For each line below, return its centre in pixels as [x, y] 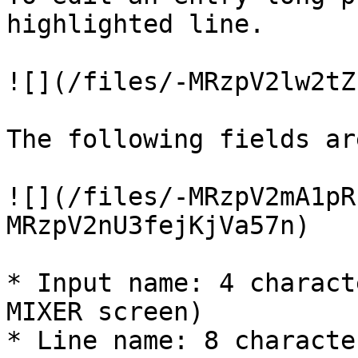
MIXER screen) [105, 312]
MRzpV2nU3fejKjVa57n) [158, 225]
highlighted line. [135, 24]
